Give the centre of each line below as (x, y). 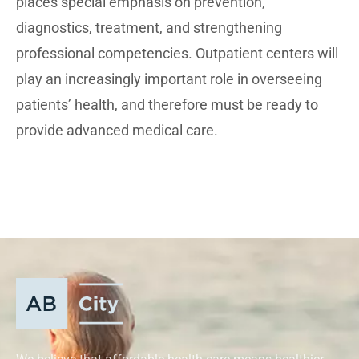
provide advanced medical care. (117, 130)
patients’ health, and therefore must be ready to (167, 105)
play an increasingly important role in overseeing (169, 79)
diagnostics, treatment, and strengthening (149, 28)
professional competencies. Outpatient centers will (177, 53)
